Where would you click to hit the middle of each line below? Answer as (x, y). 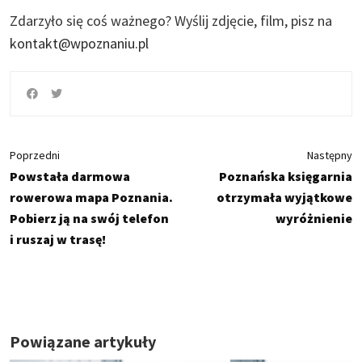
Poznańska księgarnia (286, 176)
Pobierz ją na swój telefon (89, 218)
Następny (330, 155)
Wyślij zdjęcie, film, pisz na (253, 20)
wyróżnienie (314, 218)
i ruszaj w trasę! (58, 239)
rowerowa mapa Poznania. (91, 197)
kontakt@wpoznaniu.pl (79, 43)
